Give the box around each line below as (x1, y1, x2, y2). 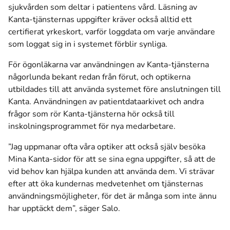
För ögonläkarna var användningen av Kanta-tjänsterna (8, 59, 209, 70)
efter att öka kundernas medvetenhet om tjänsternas (8, 178, 203, 189)
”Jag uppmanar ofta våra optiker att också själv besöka (8, 141, 205, 152)
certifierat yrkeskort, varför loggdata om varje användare (8, 26, 215, 37)
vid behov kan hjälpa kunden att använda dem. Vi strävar (8, 166, 215, 177)
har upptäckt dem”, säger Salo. (8, 203, 120, 214)
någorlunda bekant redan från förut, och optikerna (8, 71, 190, 83)
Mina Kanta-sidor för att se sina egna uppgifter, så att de (8, 154, 216, 165)
